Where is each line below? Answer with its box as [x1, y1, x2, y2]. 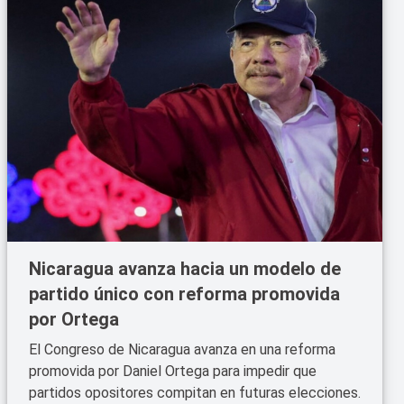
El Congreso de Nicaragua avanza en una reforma [29, 341, 335, 358]
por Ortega [29, 308, 119, 330]
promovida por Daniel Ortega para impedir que [29, 363, 317, 380]
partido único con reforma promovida [29, 283, 340, 305]
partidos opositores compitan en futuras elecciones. [29, 384, 361, 401]
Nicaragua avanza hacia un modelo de [29, 258, 341, 280]
